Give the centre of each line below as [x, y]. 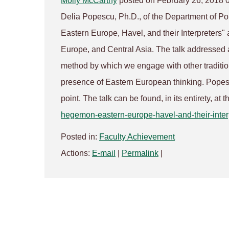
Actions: [76, 153]
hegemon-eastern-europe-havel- [119, 114]
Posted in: [80, 137]
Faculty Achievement [137, 137]
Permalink [140, 153]
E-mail [104, 153]
